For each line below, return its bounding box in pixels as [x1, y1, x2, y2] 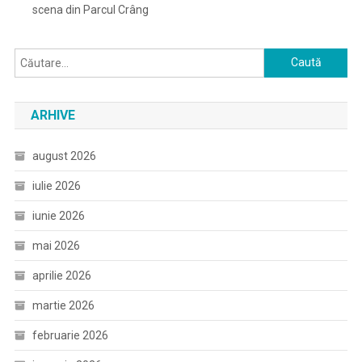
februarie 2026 [32, 328, 108, 342]
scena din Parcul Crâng [32, 2, 149, 16]
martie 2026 [32, 298, 95, 312]
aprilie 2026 [32, 268, 91, 282]
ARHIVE [30, 107, 75, 123]
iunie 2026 [32, 208, 85, 222]
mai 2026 [32, 238, 80, 252]
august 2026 [32, 149, 96, 162]
